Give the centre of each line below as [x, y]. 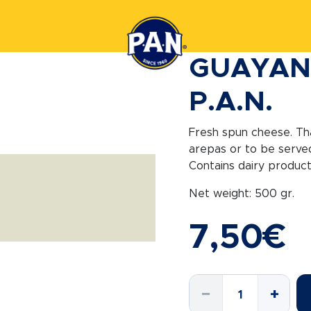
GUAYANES [226, 283]
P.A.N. [231, 102]
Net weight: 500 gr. [242, 194]
